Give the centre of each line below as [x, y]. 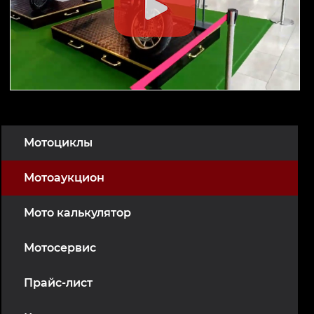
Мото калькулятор [77, 213]
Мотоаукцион [64, 178]
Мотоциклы [58, 143]
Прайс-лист [58, 283]
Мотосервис [60, 248]
